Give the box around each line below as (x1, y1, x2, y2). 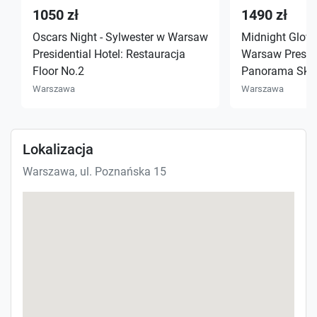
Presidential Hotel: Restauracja (33, 47, 185, 62)
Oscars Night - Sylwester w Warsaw (33, 30, 208, 45)
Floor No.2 (33, 64, 84, 79)
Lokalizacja (23, 140, 93, 158)
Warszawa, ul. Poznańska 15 (23, 164, 166, 178)
